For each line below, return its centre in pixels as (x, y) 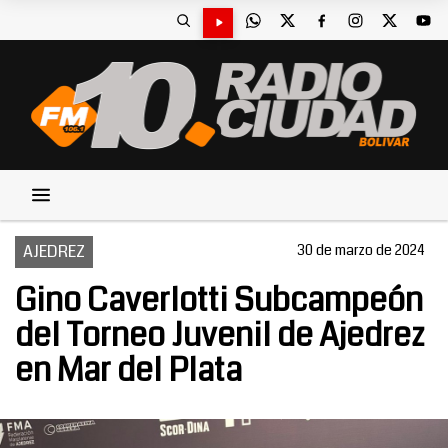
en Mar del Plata (128, 370)
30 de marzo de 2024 (361, 250)
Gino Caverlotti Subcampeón (219, 300)
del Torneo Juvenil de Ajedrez (219, 335)
